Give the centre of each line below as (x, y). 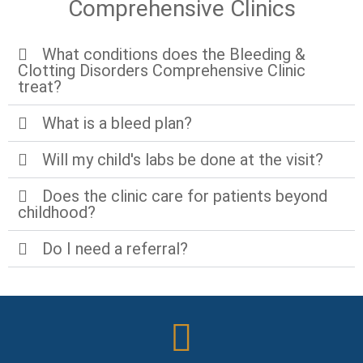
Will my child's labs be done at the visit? (183, 159)
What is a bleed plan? (117, 123)
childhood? (57, 212)
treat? (40, 86)
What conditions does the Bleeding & (174, 54)
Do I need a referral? (115, 248)
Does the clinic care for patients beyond (185, 196)
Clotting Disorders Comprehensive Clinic (162, 70)
